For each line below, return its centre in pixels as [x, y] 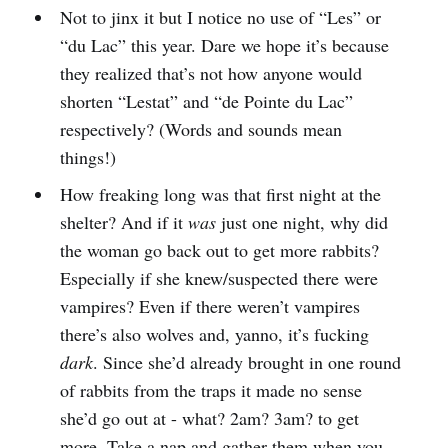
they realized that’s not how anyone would [210, 72]
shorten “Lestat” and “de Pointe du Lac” [206, 100]
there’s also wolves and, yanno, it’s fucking [214, 333]
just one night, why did [301, 221]
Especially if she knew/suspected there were [218, 277]
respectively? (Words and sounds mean [200, 128]
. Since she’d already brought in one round [246, 361]
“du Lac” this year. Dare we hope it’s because [224, 44]
